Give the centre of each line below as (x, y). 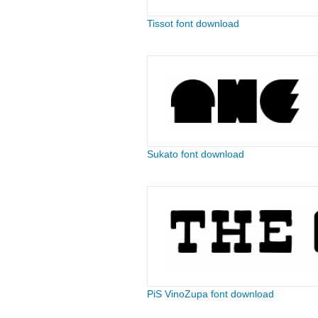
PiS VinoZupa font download (210, 294)
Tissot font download (193, 23)
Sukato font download (195, 154)
